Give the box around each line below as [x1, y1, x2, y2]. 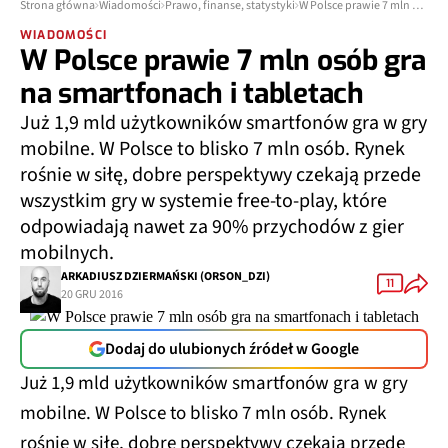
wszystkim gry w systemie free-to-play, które [20, 187, 387, 215]
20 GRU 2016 [61, 285, 123, 303]
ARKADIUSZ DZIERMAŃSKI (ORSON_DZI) [61, 267, 270, 285]
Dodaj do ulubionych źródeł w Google [105, 338, 359, 360]
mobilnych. [20, 239, 114, 267]
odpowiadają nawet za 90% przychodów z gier [20, 213, 404, 241]
